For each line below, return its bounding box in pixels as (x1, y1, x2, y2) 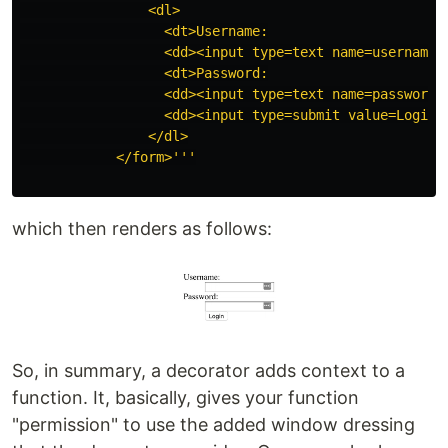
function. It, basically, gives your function (12, 387, 359, 409)
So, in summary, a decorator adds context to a (12, 360, 405, 382)
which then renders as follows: (12, 218, 272, 240)
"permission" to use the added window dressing (12, 414, 415, 436)
